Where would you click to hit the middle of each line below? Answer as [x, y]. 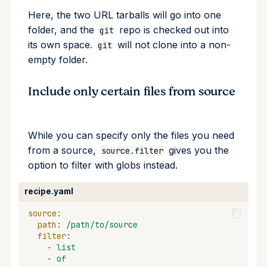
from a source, [63, 150]
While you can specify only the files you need [131, 136]
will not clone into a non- [173, 45]
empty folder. [58, 60]
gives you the [197, 150]
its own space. [62, 45]
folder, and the [63, 30]
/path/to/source [102, 224]
